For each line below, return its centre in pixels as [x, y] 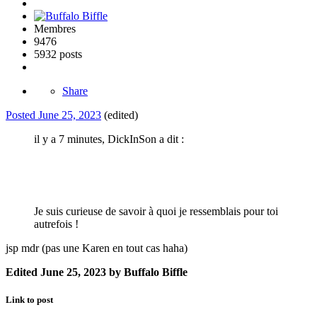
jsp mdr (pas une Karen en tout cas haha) [97, 248]
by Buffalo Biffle [147, 272]
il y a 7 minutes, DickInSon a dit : [109, 139]
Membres [55, 29]
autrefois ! [56, 224]
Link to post [29, 300]
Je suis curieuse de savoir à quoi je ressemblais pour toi [156, 212]
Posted [22, 115]
